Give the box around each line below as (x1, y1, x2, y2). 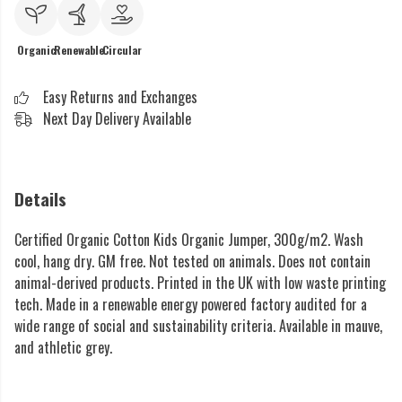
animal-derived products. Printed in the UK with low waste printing (14, 272, 386, 294)
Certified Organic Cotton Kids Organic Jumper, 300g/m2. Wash (14, 229, 363, 251)
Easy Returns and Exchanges (43, 86, 197, 108)
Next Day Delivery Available (43, 108, 191, 129)
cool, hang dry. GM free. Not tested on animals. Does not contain (14, 250, 371, 273)
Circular (102, 42, 142, 57)
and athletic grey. (14, 336, 112, 359)
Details (14, 186, 66, 212)
